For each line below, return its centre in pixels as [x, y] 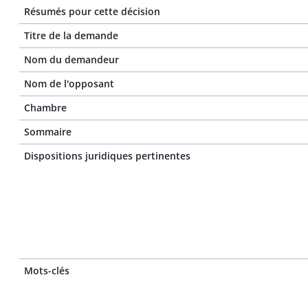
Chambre [45, 108]
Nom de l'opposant [69, 84]
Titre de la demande [71, 35]
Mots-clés [47, 271]
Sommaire [48, 132]
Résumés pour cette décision [92, 11]
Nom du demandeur [71, 59]
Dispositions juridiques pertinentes [107, 156]
